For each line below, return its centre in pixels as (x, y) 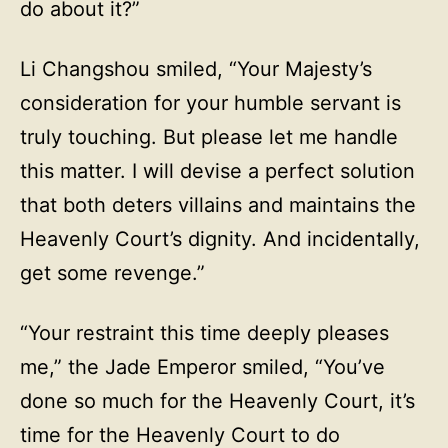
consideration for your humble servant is (210, 103)
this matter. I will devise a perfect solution (217, 171)
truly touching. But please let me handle (209, 137)
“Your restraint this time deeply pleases (204, 333)
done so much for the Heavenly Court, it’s (217, 401)
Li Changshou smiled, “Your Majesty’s (196, 69)
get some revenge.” (112, 273)
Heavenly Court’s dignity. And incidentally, (220, 239)
